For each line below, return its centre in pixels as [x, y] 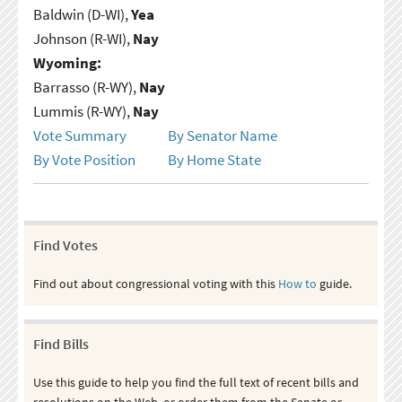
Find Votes [65, 245]
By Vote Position [84, 159]
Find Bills [61, 343]
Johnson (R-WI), [83, 38]
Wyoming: [67, 62]
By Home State [214, 159]
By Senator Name [222, 135]
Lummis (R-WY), [83, 111]
